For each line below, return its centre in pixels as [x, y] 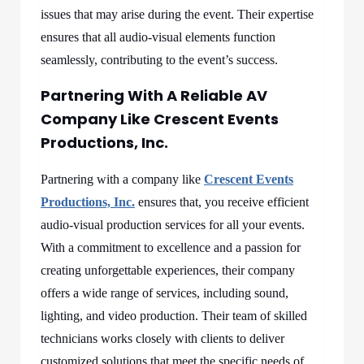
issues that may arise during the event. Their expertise [177, 14]
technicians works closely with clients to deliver [162, 338]
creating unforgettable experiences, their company [168, 270]
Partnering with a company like [122, 179]
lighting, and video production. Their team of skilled [174, 316]
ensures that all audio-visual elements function [158, 37]
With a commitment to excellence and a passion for [171, 247]
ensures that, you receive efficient [222, 202]
